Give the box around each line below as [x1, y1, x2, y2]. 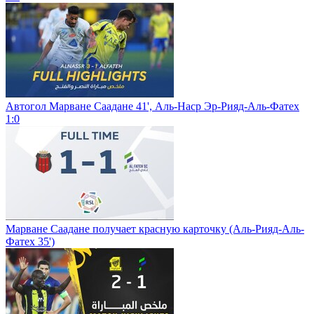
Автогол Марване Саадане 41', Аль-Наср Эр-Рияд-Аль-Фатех [6, 100, 299, 112]
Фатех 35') [6, 235, 55, 247]
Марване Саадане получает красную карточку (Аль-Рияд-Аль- [6, 222, 304, 235]
